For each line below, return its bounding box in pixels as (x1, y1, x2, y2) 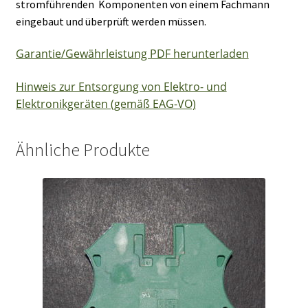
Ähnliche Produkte (15, 138, 150, 161)
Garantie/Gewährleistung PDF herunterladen (15, 46, 249, 62)
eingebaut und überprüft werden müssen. (15, 14, 206, 28)
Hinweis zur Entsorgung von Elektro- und (15, 78, 227, 94)
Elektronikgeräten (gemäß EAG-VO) (15, 96, 196, 111)
